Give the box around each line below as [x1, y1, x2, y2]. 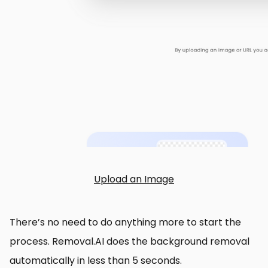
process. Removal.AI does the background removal [10, 234, 249, 248]
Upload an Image [94, 172, 174, 186]
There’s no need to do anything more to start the [10, 215, 241, 229]
